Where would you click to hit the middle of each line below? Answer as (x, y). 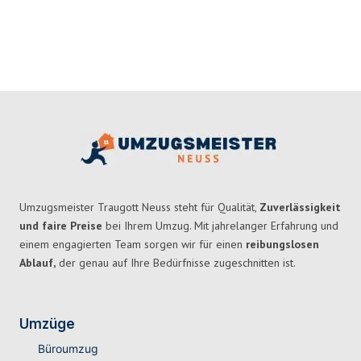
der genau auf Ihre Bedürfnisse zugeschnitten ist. (176, 263)
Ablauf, (37, 263)
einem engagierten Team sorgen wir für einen (133, 245)
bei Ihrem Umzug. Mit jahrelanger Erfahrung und (220, 226)
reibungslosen (282, 245)
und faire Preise (61, 226)
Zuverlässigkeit (300, 207)
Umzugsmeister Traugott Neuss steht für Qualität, (139, 207)
